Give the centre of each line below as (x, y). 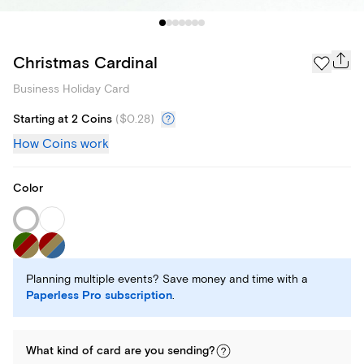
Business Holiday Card (71, 89)
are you (144, 351)
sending (188, 351)
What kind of (61, 351)
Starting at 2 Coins (63, 120)
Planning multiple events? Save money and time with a (167, 279)
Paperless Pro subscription (99, 296)
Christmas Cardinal (85, 63)
